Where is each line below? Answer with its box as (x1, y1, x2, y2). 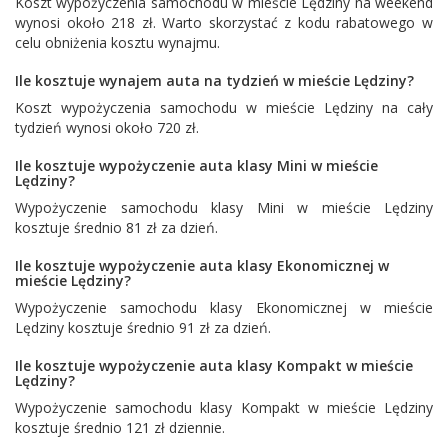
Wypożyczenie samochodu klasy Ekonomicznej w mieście (15, 297, 433, 317)
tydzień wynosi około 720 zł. (15, 117, 199, 137)
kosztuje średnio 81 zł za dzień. (15, 217, 218, 237)
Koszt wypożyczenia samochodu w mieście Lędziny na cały (15, 97, 433, 117)
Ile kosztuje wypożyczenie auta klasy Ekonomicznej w (15, 255, 389, 275)
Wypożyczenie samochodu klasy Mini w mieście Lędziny (15, 197, 433, 217)
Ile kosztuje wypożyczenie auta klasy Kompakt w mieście (15, 355, 413, 375)
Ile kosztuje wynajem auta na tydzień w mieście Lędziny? (15, 70, 414, 90)
